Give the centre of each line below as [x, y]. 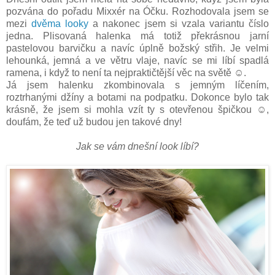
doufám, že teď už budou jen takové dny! [94, 122]
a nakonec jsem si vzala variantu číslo [179, 23]
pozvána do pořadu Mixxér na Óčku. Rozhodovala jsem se [137, 11]
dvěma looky [60, 23]
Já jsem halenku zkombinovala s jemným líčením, [137, 85]
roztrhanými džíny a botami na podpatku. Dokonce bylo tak [137, 97]
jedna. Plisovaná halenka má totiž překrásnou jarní [137, 36]
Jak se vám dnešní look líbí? [137, 146]
